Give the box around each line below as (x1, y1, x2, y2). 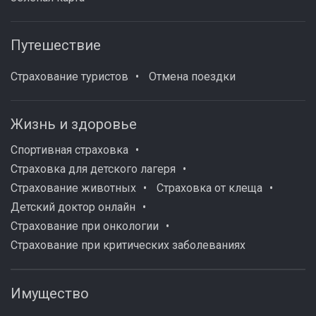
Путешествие (11, 37, 101, 54)
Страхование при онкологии (11, 219, 159, 233)
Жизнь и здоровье (11, 116, 137, 133)
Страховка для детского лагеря (11, 162, 176, 176)
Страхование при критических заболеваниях (11, 238, 245, 252)
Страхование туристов (11, 70, 128, 83)
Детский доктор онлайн (11, 200, 135, 214)
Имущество (11, 285, 89, 302)
